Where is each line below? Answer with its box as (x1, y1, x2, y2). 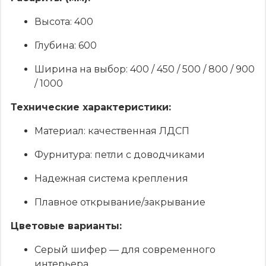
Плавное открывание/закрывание (34, 196, 205, 208)
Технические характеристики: (11, 101, 171, 113)
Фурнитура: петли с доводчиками (34, 148, 205, 160)
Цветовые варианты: (11, 220, 122, 232)
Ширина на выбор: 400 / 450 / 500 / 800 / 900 (34, 63, 255, 75)
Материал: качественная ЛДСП (34, 125, 189, 137)
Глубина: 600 (34, 39, 97, 51)
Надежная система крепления (34, 172, 188, 184)
